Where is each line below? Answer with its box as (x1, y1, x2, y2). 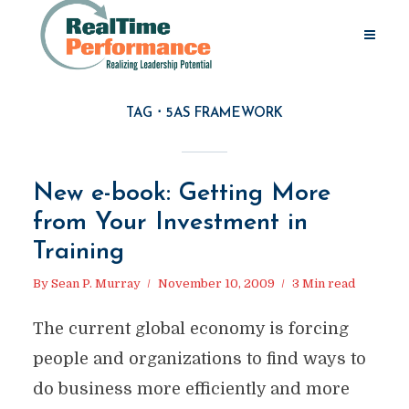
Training (32, 240, 124, 265)
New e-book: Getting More (32, 182, 330, 206)
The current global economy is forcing (32, 320, 349, 338)
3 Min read (291, 277, 355, 290)
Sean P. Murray (50, 277, 141, 290)
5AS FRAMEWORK (166, 107, 283, 121)
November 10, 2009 (157, 277, 275, 290)
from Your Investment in (32, 211, 308, 236)
